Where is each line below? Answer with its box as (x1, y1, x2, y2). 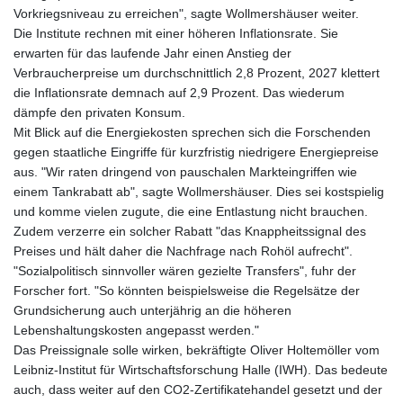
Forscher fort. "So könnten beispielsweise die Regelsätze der (13, 283, 360, 299)
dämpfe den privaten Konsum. (13, 105, 185, 121)
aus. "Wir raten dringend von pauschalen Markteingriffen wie (13, 165, 357, 180)
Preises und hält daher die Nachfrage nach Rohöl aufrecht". (13, 244, 353, 259)
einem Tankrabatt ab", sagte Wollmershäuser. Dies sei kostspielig (13, 184, 384, 200)
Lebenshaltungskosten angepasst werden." (13, 323, 259, 338)
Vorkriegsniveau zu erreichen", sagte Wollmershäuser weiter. (13, 6, 359, 22)
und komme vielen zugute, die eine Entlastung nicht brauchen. (13, 204, 368, 219)
